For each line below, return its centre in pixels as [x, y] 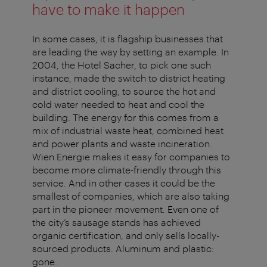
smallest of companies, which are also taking [131, 196]
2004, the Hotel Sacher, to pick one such [122, 65]
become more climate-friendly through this [127, 170]
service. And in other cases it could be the [124, 183]
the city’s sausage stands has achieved [117, 222]
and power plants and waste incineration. [122, 144]
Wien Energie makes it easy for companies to [131, 157]
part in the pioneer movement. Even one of [125, 209]
